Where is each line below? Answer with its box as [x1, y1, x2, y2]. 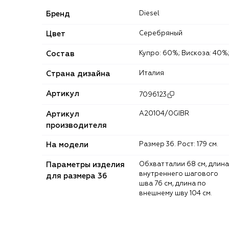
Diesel [144, 10, 159, 17]
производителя [46, 122, 107, 130]
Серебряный [144, 30, 182, 37]
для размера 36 [46, 172, 107, 180]
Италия [144, 70, 164, 77]
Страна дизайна [46, 70, 110, 78]
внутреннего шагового [139, 171, 218, 178]
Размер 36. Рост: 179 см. [144, 141, 218, 148]
